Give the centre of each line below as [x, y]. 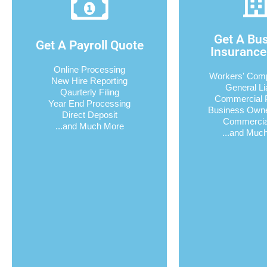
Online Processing [89, 70]
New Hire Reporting [89, 81]
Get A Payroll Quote [89, 46]
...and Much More [89, 126]
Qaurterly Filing [89, 92]
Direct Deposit [89, 115]
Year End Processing [89, 104]
